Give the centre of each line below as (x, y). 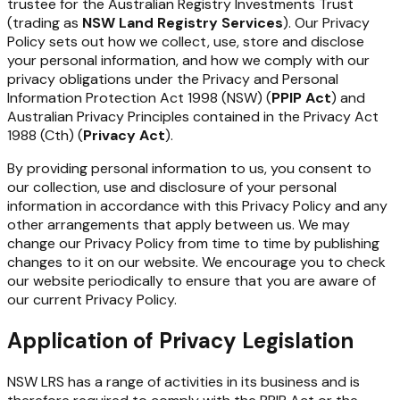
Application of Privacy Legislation (180, 341)
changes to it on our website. (103, 262)
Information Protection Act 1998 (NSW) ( (139, 98)
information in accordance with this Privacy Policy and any (197, 206)
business (289, 382)
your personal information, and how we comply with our (188, 61)
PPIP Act (301, 98)
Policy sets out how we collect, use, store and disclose (186, 42)
